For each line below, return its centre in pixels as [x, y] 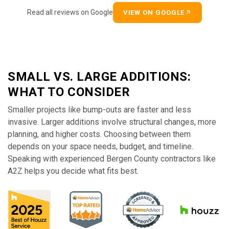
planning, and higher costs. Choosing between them [99, 134]
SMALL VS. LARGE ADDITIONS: [99, 76]
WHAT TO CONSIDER [69, 92]
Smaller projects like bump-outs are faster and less [99, 109]
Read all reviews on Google [70, 12]
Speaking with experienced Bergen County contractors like [112, 158]
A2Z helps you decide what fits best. [73, 171]
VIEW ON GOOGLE [154, 12]
